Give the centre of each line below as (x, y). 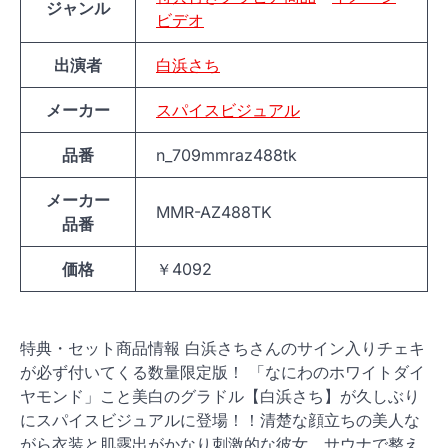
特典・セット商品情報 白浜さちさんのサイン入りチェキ (222, 348)
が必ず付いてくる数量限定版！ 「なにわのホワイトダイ (222, 372)
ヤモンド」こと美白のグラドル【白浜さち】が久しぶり (220, 396)
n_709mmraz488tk (226, 155)
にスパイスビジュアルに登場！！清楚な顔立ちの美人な (220, 420)
